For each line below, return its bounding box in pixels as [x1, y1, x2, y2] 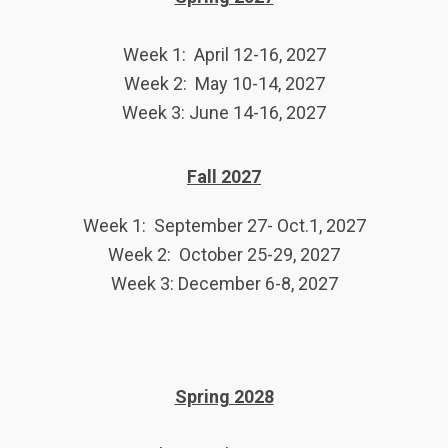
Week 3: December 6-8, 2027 [110, 272, 338, 294]
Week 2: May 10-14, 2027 [123, 72, 325, 94]
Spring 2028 [174, 385, 274, 407]
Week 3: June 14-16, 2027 [122, 101, 326, 123]
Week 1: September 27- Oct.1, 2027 [82, 214, 366, 236]
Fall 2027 [187, 165, 261, 187]
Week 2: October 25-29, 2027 [108, 243, 340, 265]
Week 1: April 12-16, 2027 [122, 43, 326, 65]
